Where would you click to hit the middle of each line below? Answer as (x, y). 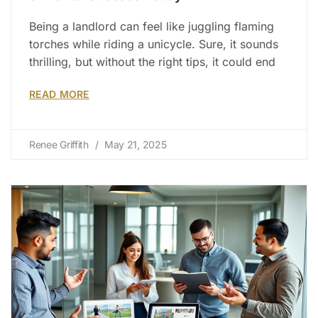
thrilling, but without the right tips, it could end (152, 61)
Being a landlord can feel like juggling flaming (152, 26)
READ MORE (59, 94)
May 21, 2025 (134, 144)
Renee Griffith (60, 144)
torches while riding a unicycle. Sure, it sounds (154, 44)
